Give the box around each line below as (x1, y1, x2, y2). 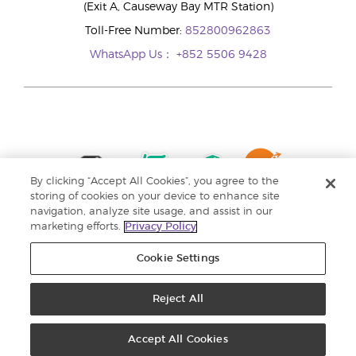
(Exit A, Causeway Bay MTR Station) (83, 2, 273, 13)
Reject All (152, 294, 204, 304)
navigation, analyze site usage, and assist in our (30, 207, 273, 217)
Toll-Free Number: (85, 25, 185, 37)
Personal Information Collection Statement (95, 326, 296, 335)
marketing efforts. (30, 222, 122, 232)
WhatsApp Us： (89, 49, 176, 60)
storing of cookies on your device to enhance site (30, 192, 281, 202)
